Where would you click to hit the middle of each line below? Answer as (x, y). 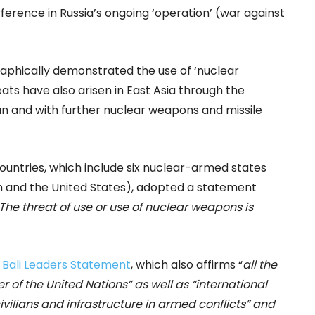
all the (260, 265)
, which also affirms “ (187, 265)
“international (228, 285)
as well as (161, 285)
